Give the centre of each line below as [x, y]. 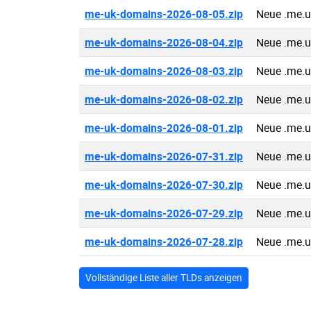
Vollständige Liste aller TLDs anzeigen [164, 278]
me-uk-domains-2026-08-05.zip [164, 14]
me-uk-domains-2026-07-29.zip [164, 213]
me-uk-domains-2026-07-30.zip [164, 185]
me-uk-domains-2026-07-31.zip [164, 156]
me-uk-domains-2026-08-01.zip [164, 128]
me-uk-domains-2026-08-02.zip [164, 99]
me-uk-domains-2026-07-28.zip [164, 242]
